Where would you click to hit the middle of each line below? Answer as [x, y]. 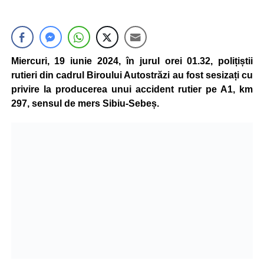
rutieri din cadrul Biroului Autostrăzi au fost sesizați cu [132, 75]
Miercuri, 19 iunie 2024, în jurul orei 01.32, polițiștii [132, 61]
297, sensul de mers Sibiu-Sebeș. [85, 103]
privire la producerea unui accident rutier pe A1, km [132, 89]
